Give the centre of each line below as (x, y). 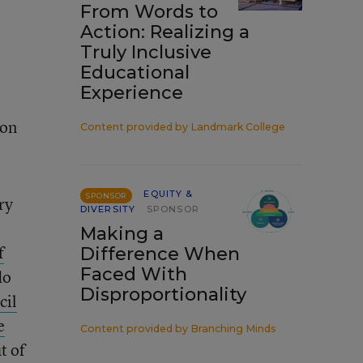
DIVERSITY (108, 209)
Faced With (134, 274)
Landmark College (238, 127)
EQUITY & (169, 194)
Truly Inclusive (146, 52)
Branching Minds (233, 329)
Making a (122, 234)
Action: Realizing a (165, 32)
